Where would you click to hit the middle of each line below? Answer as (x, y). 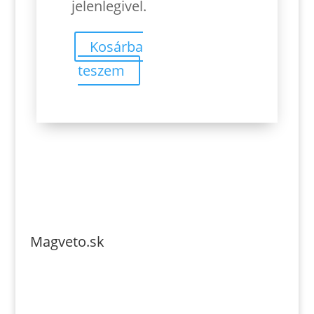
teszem (101, 71)
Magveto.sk (67, 241)
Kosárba (117, 47)
